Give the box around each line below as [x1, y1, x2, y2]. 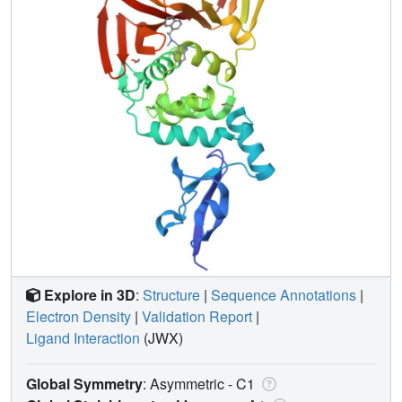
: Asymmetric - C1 [143, 372, 258, 394]
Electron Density [26, 305, 131, 327]
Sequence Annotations [211, 284, 356, 305]
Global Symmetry [26, 372, 143, 394]
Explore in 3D [44, 284, 135, 305]
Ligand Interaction [26, 327, 140, 348]
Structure [143, 284, 200, 305]
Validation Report [142, 305, 252, 327]
